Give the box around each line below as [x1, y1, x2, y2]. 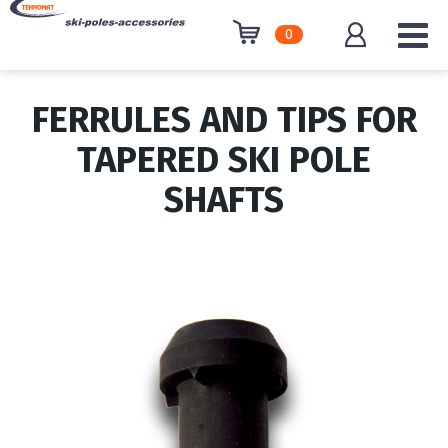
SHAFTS [164, 178, 284, 222]
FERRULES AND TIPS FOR [31, 98, 417, 142]
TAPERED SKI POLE [77, 138, 371, 182]
